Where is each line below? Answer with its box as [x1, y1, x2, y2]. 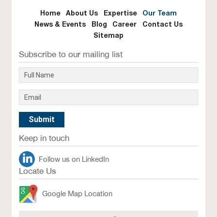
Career [112, 20, 137, 29]
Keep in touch [19, 133, 70, 143]
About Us [66, 8, 98, 17]
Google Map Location [42, 189, 113, 198]
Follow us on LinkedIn [39, 155, 109, 164]
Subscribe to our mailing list [19, 49, 123, 60]
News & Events [34, 20, 86, 29]
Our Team [142, 8, 177, 17]
